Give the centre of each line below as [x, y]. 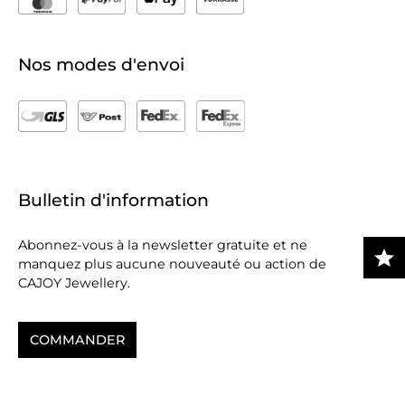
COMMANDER [77, 340]
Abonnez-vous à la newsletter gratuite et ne [163, 245]
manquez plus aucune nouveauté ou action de [172, 264]
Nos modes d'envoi [101, 65]
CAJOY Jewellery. [74, 283]
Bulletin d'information [113, 200]
